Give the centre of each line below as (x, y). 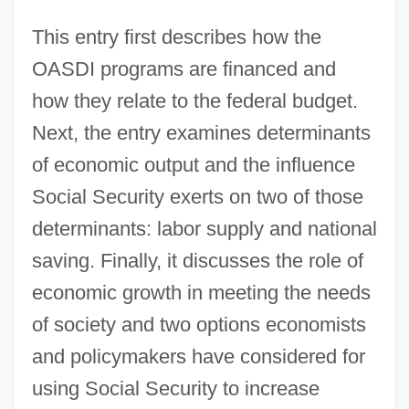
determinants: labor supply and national (204, 228)
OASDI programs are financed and (184, 68)
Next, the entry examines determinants (201, 132)
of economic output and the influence (193, 164)
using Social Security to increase (175, 388)
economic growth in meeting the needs (201, 292)
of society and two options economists (199, 324)
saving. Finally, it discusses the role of (197, 260)
